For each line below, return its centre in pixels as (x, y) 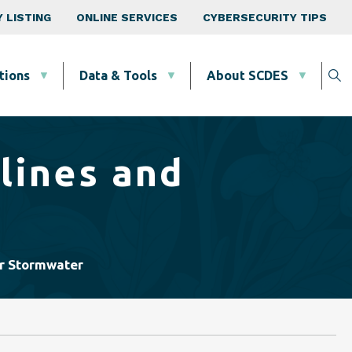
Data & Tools (118, 75)
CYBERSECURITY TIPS (265, 17)
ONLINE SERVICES (127, 17)
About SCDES (247, 75)
